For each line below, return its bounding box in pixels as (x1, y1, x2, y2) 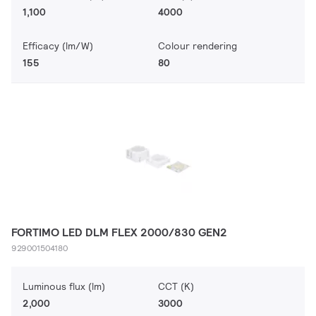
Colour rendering (158, 39, 237, 52)
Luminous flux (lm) (23, 280, 105, 293)
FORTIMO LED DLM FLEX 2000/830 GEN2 (11, 225, 227, 240)
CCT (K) (158, 280, 194, 293)
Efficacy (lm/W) (23, 39, 93, 52)
